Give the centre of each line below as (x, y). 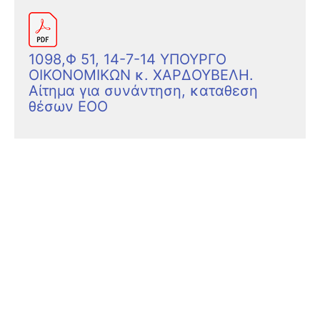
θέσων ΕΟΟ (68, 106)
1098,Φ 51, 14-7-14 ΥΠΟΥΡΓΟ (127, 59)
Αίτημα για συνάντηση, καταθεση (143, 90)
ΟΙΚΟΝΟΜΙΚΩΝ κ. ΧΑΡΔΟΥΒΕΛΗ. (141, 75)
